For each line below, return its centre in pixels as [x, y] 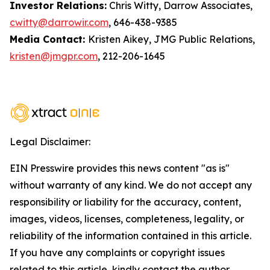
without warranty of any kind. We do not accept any [131, 185]
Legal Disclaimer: [50, 142]
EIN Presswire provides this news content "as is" [120, 168]
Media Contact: [49, 39]
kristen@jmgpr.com [54, 56]
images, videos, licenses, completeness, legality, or [127, 219]
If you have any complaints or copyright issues [117, 253]
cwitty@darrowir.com [59, 22]
